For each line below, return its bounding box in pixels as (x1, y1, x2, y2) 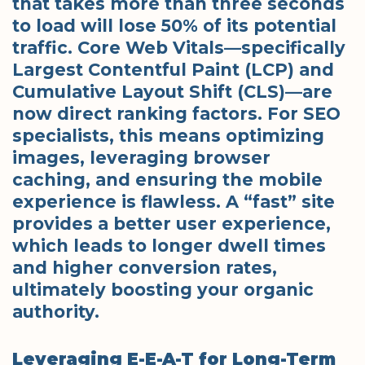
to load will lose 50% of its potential (12, 15, 336, 36)
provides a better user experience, (12, 213, 331, 234)
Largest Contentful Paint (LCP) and (12, 59, 334, 80)
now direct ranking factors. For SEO (12, 103, 341, 124)
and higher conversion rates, (12, 257, 277, 278)
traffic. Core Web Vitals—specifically (12, 37, 345, 58)
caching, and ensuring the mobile (12, 169, 323, 190)
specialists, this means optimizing (12, 125, 324, 146)
